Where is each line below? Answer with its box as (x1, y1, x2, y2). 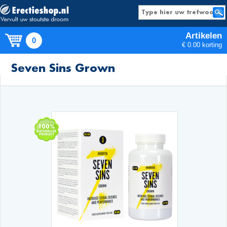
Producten (98, 60, 137, 68)
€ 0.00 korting (182, 41, 222, 49)
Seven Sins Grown (11, 60, 116, 75)
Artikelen (185, 31, 222, 41)
